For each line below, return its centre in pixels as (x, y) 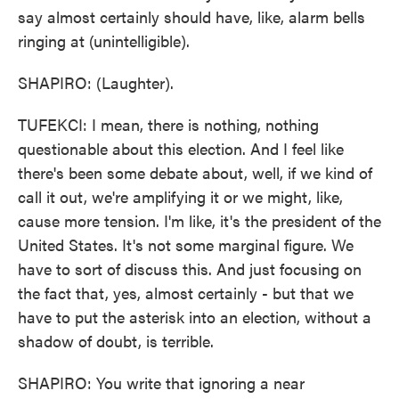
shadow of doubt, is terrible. (116, 341)
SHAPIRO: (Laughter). (96, 82)
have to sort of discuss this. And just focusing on (190, 269)
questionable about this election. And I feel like (181, 148)
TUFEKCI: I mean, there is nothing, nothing (168, 124)
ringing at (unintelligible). (104, 41)
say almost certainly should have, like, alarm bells (191, 16)
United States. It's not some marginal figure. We (186, 244)
